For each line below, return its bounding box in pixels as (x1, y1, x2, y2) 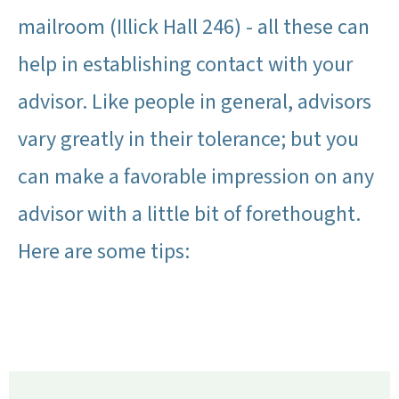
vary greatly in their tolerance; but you (18, 124, 359, 156)
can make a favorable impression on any (18, 161, 374, 193)
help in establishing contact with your (18, 49, 353, 81)
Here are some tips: (18, 236, 190, 268)
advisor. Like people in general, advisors (18, 86, 371, 118)
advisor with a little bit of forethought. (18, 199, 361, 231)
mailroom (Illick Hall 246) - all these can (18, 12, 370, 44)
